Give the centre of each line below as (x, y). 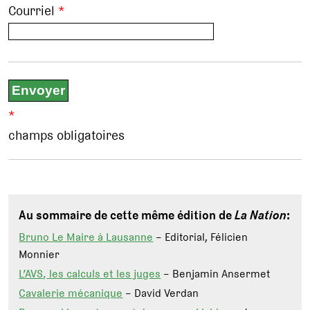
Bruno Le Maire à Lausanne (86, 237)
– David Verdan (161, 293)
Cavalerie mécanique (71, 293)
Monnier (39, 255)
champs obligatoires (67, 136)
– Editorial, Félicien (201, 237)
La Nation (261, 215)
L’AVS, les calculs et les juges (90, 274)
